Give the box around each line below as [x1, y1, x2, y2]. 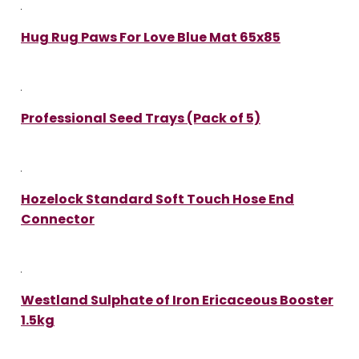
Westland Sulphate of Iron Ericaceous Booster [21, 290, 333, 309]
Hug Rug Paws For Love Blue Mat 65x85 [21, 27, 280, 46]
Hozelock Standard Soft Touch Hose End [21, 189, 294, 208]
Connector [21, 209, 95, 228]
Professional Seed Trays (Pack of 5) [21, 108, 260, 127]
